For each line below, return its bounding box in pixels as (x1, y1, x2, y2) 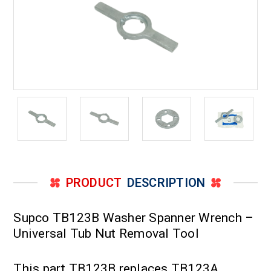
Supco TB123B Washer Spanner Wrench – (13, 210, 254, 225)
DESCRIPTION (126, 175, 206, 190)
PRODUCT (65, 175, 122, 190)
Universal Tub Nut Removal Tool (13, 226, 199, 241)
